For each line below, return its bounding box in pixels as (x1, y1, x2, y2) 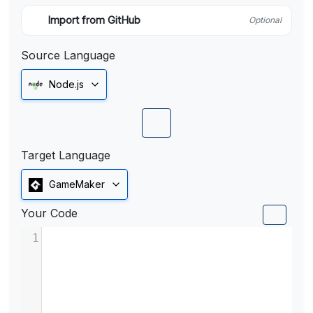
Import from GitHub (48, 14, 140, 27)
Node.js (49, 78, 84, 90)
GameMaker (49, 178, 105, 191)
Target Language (21, 148, 110, 163)
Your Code (21, 206, 78, 221)
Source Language (21, 48, 115, 62)
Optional (249, 15, 282, 25)
